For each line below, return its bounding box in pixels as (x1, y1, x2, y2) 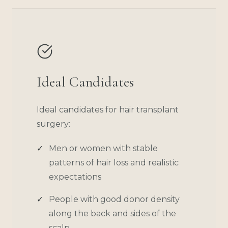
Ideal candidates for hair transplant (37, 104, 179, 115)
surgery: (37, 119, 70, 129)
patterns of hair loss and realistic (49, 157, 179, 167)
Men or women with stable (49, 143, 158, 153)
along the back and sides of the (49, 208, 176, 218)
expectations (49, 172, 101, 182)
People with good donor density (49, 194, 180, 204)
